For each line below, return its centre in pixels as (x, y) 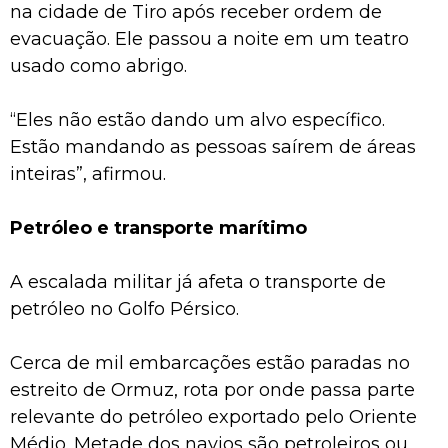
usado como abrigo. (98, 65)
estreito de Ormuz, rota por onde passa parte (212, 389)
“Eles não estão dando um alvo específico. (197, 119)
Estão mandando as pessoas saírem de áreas (213, 146)
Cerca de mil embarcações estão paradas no (210, 362)
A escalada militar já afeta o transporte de (198, 281)
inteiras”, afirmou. (88, 173)
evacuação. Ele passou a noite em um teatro (209, 38)
